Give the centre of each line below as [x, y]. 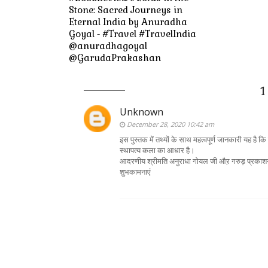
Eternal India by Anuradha [128, 22]
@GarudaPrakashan [115, 57]
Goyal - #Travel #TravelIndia [132, 33]
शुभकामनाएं [135, 171]
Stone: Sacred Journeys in [125, 10]
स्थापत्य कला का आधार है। [157, 150]
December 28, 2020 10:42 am [170, 124]
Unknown [141, 112]
